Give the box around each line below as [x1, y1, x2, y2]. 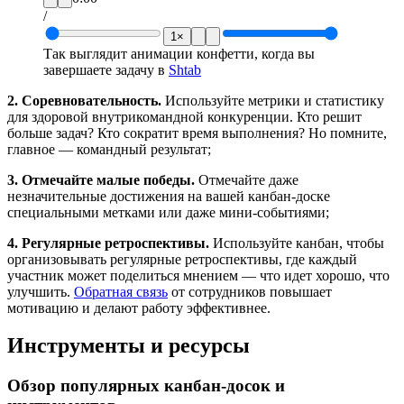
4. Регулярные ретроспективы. [7, 234, 209, 251]
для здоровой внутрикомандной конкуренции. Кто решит [7, 108, 362, 124]
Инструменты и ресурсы [7, 334, 250, 358]
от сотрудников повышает [168, 283, 332, 299]
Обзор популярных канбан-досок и [7, 376, 285, 396]
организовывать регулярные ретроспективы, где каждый [7, 251, 357, 267]
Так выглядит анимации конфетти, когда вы [43, 45, 315, 61]
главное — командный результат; [7, 141, 211, 157]
